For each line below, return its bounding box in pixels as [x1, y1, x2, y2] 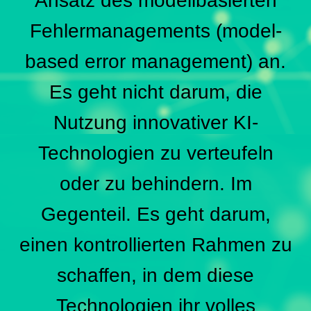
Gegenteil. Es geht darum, [40, 203, 271, 226]
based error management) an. [25, 51, 286, 73]
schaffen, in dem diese [57, 264, 254, 287]
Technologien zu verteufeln [37, 142, 274, 165]
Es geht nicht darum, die [49, 81, 262, 103]
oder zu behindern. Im [59, 173, 252, 195]
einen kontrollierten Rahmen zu [19, 234, 292, 256]
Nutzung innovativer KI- [53, 112, 258, 134]
